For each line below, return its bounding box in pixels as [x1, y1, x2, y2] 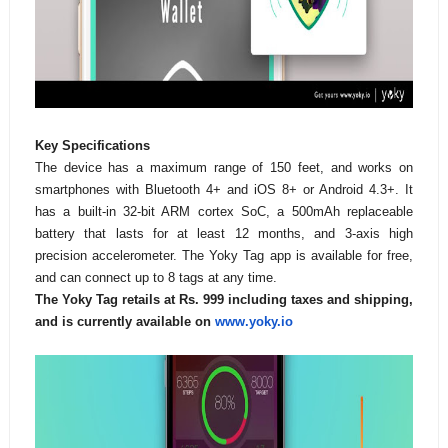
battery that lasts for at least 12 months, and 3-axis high [34, 226, 414, 242]
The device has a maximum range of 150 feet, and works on [34, 160, 414, 176]
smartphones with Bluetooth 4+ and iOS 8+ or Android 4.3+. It [34, 182, 414, 198]
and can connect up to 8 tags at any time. [34, 270, 277, 286]
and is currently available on [34, 314, 215, 330]
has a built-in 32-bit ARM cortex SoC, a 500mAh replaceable [34, 204, 414, 220]
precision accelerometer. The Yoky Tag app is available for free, [34, 248, 414, 264]
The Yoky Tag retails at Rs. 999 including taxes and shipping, [34, 292, 414, 308]
